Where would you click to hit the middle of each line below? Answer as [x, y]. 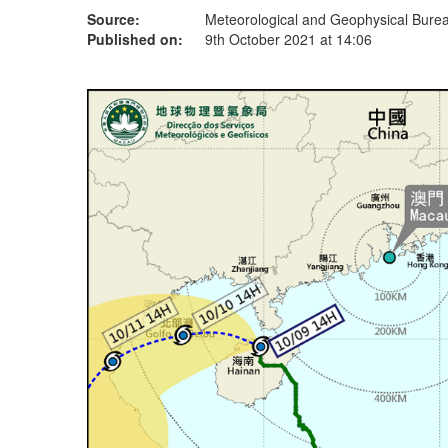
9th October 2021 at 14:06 [288, 39]
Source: [113, 19]
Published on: [135, 39]
